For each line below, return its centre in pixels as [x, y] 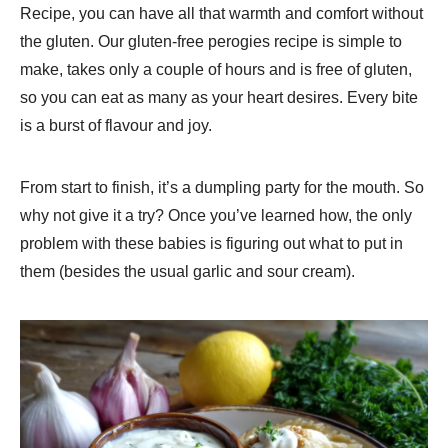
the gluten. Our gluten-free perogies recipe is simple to [211, 41]
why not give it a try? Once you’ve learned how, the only [216, 215]
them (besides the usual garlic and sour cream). [187, 271]
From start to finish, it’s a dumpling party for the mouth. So [222, 187]
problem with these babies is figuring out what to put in [211, 243]
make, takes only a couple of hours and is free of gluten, [216, 69]
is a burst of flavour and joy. [116, 125]
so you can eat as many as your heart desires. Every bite [219, 97]
